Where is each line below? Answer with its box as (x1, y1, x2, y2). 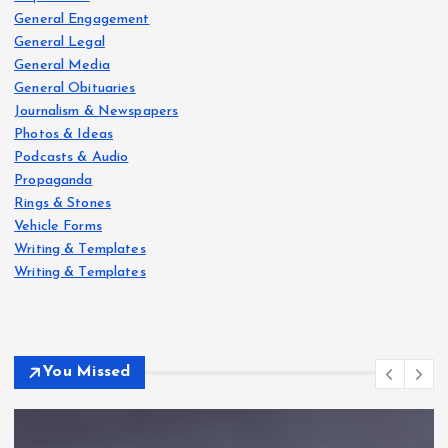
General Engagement (14, 11, 150, 27)
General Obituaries (14, 80, 136, 96)
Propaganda (14, 172, 93, 188)
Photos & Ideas (14, 126, 114, 142)
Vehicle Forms (14, 218, 102, 234)
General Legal (14, 34, 105, 50)
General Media (14, 57, 110, 73)
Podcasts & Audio (14, 149, 129, 165)
